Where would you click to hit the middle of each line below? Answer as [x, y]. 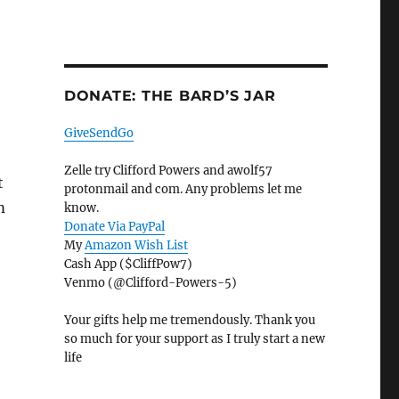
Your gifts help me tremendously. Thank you [189, 321]
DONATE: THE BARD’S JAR [170, 96]
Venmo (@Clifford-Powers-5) [150, 283]
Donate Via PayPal [114, 227]
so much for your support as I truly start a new [194, 339]
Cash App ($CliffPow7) [128, 265]
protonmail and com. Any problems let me [183, 190]
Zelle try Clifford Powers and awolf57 [168, 171]
